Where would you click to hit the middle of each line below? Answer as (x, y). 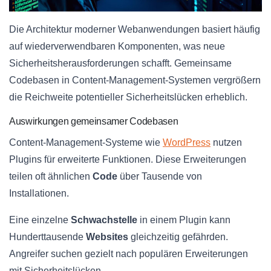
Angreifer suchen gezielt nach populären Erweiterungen (129, 254)
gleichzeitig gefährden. (178, 237)
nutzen (226, 143)
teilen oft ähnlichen (51, 177)
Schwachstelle (104, 220)
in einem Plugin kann (184, 220)
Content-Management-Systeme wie (86, 143)
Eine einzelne (40, 220)
